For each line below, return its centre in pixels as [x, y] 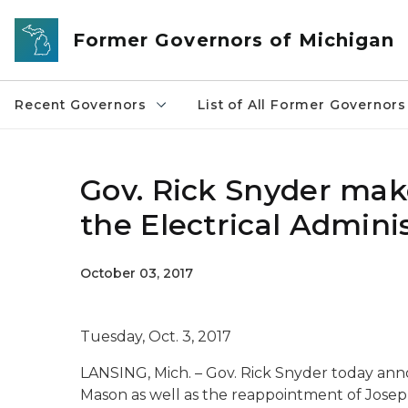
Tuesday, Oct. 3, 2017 [156, 337]
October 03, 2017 [137, 273]
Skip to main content [82, 19]
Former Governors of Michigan [234, 40]
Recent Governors [81, 105]
